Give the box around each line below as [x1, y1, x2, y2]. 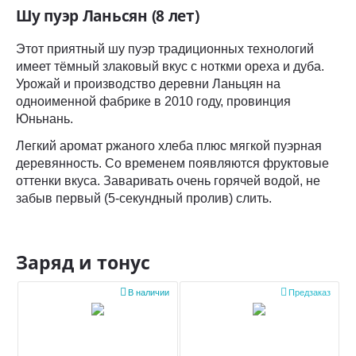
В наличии [127, 287, 169, 297]
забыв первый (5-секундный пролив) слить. [16, 192, 272, 205]
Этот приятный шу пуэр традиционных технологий [16, 42, 314, 56]
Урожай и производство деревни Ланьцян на [16, 77, 281, 91]
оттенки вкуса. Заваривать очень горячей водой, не [16, 174, 320, 188]
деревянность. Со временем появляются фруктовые [16, 157, 329, 170]
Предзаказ [288, 287, 331, 297]
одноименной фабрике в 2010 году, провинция [16, 95, 291, 108]
